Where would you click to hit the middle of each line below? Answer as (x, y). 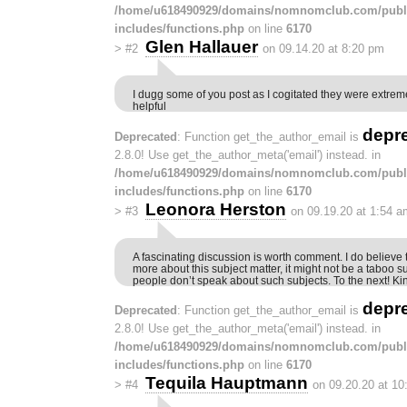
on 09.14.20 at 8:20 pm (323, 49)
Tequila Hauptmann (226, 383)
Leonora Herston (215, 209)
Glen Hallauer (201, 47)
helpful (149, 106)
